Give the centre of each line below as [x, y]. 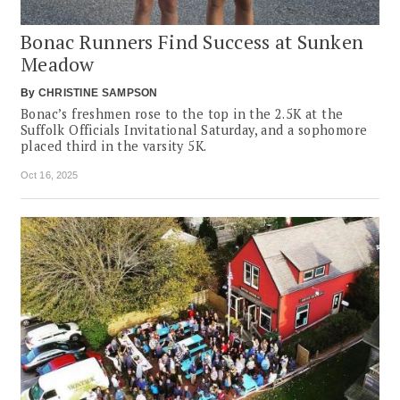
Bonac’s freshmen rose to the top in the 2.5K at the [182, 113]
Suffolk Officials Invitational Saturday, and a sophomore [194, 129]
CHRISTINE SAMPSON [98, 92]
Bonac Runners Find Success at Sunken [192, 41]
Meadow [58, 63]
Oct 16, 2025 [50, 175]
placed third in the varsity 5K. [114, 146]
